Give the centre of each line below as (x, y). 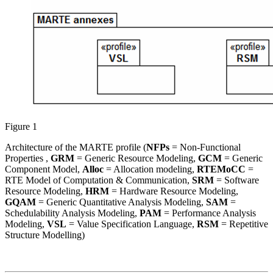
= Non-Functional (205, 147)
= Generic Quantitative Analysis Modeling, (121, 202)
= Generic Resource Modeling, (136, 158)
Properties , (28, 158)
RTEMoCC (221, 169)
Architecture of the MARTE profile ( (76, 147)
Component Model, (44, 169)
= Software (236, 180)
